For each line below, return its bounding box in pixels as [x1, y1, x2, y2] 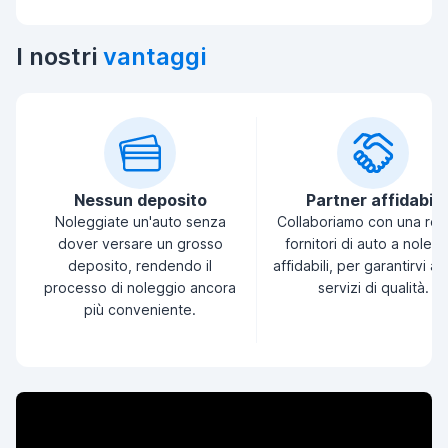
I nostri [16, 42, 103, 71]
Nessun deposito [73, 190, 207, 210]
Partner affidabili [305, 190, 441, 210]
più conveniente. [84, 301, 196, 318]
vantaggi [103, 42, 206, 71]
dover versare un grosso [57, 235, 223, 252]
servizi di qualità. [317, 279, 429, 296]
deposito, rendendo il [68, 257, 212, 274]
